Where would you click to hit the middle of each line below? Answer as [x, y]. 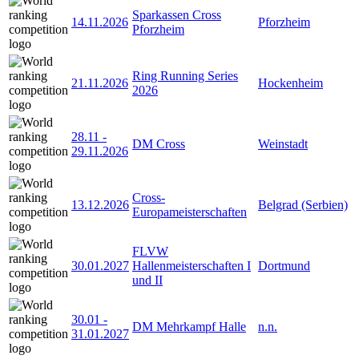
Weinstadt [283, 143]
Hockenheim [290, 83]
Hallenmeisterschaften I [192, 265]
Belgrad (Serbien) [303, 204]
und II [147, 280]
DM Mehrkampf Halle [189, 326]
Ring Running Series [185, 75]
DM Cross [159, 143]
